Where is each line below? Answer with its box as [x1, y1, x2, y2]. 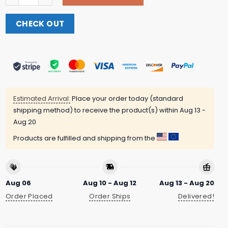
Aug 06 [6, 178, 31, 188]
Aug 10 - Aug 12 [83, 178, 137, 188]
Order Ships [89, 191, 131, 202]
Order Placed [6, 191, 53, 202]
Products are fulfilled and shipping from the [13, 133, 157, 144]
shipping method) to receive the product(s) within [13, 105, 180, 116]
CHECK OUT [15, 18, 65, 29]
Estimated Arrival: [13, 94, 70, 104]
